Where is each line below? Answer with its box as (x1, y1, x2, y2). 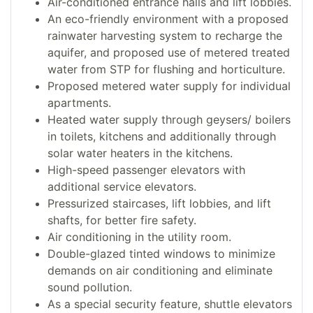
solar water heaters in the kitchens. (48, 146, 233, 161)
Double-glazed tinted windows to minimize (48, 247, 275, 261)
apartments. (48, 96, 111, 110)
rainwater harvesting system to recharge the (48, 29, 282, 43)
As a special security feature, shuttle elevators (48, 297, 292, 312)
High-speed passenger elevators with (48, 163, 245, 177)
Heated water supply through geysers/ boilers (48, 112, 291, 127)
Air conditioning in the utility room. (48, 230, 231, 245)
